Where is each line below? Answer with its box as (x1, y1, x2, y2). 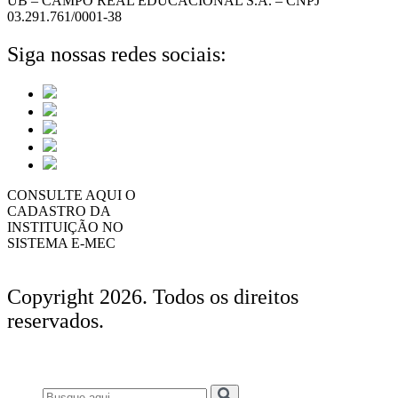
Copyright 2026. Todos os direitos (7, 285, 298, 309)
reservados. (7, 309, 104, 333)
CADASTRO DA (7, 203, 111, 219)
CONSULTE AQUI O (7, 187, 136, 203)
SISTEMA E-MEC (7, 235, 115, 251)
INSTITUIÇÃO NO (7, 219, 123, 235)
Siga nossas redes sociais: (7, 43, 227, 67)
